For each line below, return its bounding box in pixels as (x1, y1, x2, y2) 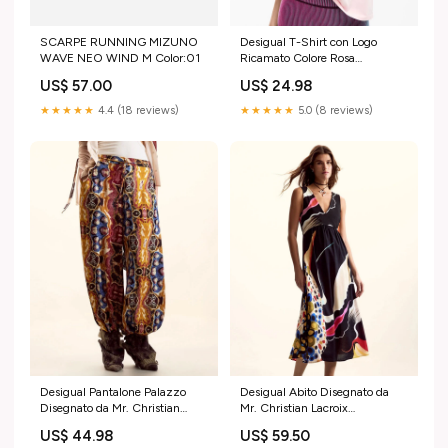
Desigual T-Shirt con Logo (240, 34, 377, 49)
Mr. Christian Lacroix (240, 400, 348, 415)
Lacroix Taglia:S (40, 416, 122, 431)
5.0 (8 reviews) (295, 103, 373, 117)
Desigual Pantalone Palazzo (40, 384, 186, 399)
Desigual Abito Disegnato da (240, 384, 389, 399)
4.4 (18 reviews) (95, 103, 179, 117)
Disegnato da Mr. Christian (40, 400, 180, 415)
